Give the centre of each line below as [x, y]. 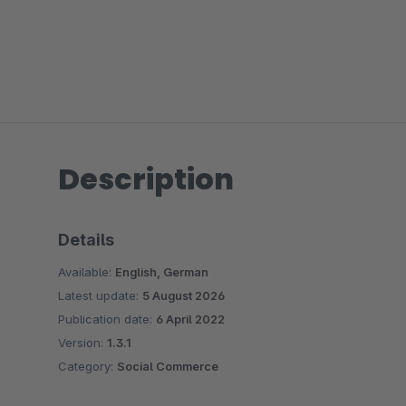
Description [146, 179]
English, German [162, 272]
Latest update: [100, 295]
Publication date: [107, 319]
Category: [87, 366]
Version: [82, 343]
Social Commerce [168, 366]
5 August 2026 [184, 295]
